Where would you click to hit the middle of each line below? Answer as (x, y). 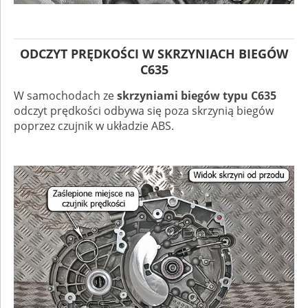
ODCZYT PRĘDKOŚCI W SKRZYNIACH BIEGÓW (154, 53)
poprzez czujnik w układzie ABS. (94, 125)
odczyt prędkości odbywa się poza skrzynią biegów (144, 110)
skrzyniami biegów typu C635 (195, 95)
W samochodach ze (64, 95)
